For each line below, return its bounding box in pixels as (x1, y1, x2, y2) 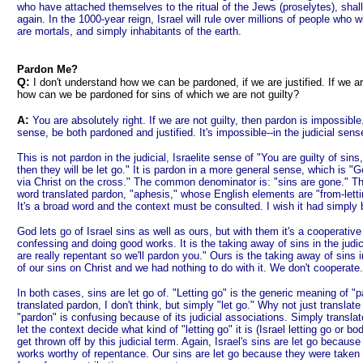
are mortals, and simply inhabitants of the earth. (17, 25, 245, 37)
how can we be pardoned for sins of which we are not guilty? (17, 88, 299, 100)
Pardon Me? (17, 63, 78, 75)
